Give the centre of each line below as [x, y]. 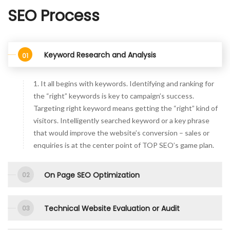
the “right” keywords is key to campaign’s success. [114, 96]
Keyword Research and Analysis [100, 55]
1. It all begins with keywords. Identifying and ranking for [124, 83]
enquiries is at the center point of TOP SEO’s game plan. [124, 145]
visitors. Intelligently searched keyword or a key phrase [121, 120]
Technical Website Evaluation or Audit [112, 208]
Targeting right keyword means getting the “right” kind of [126, 108]
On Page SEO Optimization [92, 175]
